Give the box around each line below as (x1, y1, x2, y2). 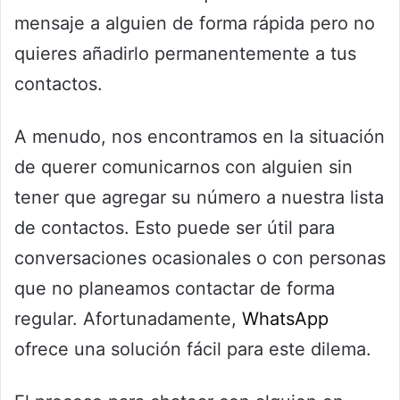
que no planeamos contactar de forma (14, 278, 335, 300)
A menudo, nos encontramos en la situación (14, 126, 385, 148)
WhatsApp (242, 308, 329, 330)
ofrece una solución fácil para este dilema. (14, 338, 371, 361)
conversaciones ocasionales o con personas (14, 247, 386, 270)
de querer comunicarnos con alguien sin (14, 156, 353, 179)
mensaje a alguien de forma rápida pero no (14, 12, 375, 35)
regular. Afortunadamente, (14, 308, 242, 330)
